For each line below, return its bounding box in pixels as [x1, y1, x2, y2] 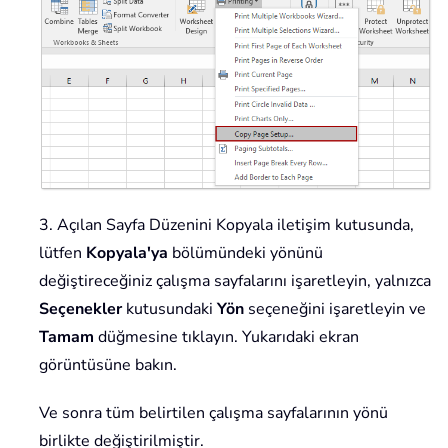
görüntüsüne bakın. [39, 353, 177, 376]
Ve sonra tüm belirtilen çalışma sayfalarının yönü [39, 401, 388, 424]
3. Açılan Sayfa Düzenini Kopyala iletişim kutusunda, [39, 213, 414, 236]
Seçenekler [39, 297, 122, 320]
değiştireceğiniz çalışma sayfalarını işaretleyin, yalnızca [39, 269, 431, 292]
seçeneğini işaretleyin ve [248, 297, 426, 320]
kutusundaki [122, 297, 217, 320]
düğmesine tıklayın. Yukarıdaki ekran [94, 325, 359, 348]
